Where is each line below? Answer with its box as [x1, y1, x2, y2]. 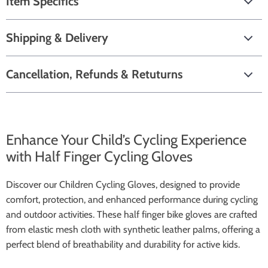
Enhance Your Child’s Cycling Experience [6, 131, 246, 148]
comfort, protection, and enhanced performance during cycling [6, 194, 258, 205]
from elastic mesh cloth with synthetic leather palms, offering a [6, 224, 260, 235]
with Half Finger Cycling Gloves [6, 148, 193, 165]
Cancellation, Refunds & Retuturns [6, 67, 182, 81]
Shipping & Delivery [6, 31, 108, 45]
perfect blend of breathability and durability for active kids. [6, 239, 240, 250]
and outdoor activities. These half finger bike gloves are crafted [6, 209, 257, 220]
